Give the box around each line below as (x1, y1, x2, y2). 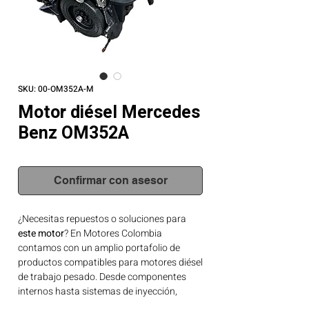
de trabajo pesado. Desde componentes (18, 270, 186, 284)
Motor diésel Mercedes (18, 100, 200, 126)
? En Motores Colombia (64, 226, 162, 241)
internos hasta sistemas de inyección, (18, 284, 177, 299)
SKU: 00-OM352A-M (18, 83, 94, 95)
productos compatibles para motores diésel (18, 255, 203, 270)
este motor (18, 226, 64, 241)
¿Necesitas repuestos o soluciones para (18, 212, 186, 226)
